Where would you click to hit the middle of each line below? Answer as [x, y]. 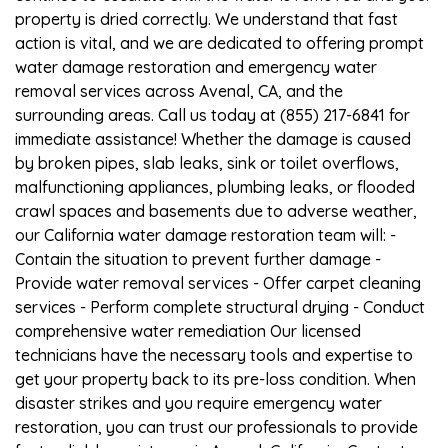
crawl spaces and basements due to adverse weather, [216, 210]
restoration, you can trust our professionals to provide [216, 426]
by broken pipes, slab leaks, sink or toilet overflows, [207, 162]
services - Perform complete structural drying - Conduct [220, 306]
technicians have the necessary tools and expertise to [214, 354]
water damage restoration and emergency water [196, 66]
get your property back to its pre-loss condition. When [215, 378]
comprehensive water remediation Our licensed [188, 330]
